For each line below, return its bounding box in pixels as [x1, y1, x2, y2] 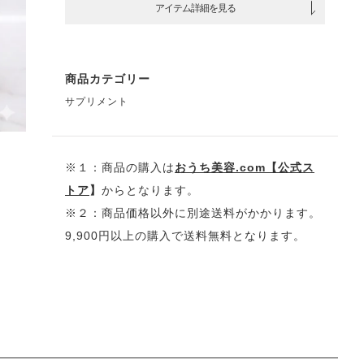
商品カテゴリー [65, 72, 150, 85]
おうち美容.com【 [175, 161, 278, 174]
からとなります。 [102, 184, 199, 197]
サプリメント [65, 96, 128, 107]
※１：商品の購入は [65, 161, 175, 174]
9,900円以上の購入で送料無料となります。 [65, 229, 305, 242]
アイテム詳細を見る [154, 2, 236, 14]
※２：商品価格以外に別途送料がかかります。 [65, 206, 321, 219]
